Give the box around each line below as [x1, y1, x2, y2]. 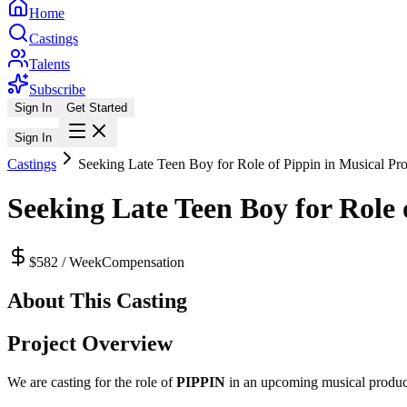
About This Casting [7, 288, 187, 313]
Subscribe [29, 82, 85, 97]
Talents [29, 56, 70, 72]
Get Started [66, 101, 127, 114]
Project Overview [7, 331, 173, 355]
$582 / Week [29, 253, 102, 270]
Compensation [102, 253, 184, 270]
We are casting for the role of [7, 373, 176, 390]
